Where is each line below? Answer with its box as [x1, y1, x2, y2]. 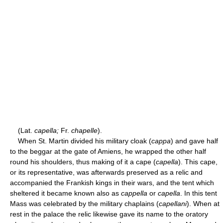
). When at [187, 199, 220, 208]
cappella [121, 189, 147, 197]
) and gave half [171, 136, 218, 145]
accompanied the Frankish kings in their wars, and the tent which [10, 178, 214, 187]
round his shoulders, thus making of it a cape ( [10, 157, 156, 166]
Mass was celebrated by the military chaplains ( [10, 199, 159, 208]
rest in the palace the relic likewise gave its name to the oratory [10, 210, 208, 218]
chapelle [71, 126, 98, 134]
